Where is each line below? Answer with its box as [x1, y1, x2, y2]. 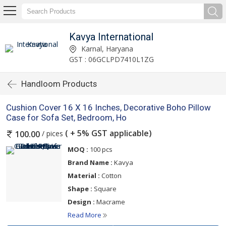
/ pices [40, 129, 63, 138]
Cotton [100, 171, 122, 181]
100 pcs [88, 145, 112, 154]
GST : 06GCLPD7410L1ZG [69, 54, 154, 64]
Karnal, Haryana [79, 43, 133, 53]
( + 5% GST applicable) [63, 128, 152, 139]
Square [92, 184, 117, 194]
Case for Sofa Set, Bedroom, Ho [6, 112, 127, 123]
